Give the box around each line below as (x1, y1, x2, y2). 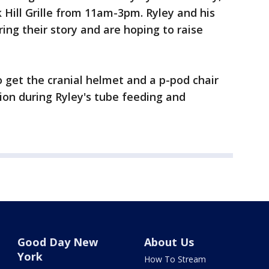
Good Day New (17, 235, 98, 249)
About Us (144, 235, 194, 249)
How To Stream (144, 253, 206, 265)
